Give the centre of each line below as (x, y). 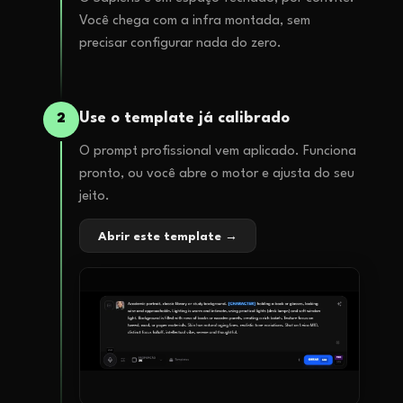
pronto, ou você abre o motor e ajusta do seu (217, 174)
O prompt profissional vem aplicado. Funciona (218, 151)
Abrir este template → (168, 237)
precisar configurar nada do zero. (180, 43)
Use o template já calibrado (184, 118)
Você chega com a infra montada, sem (195, 21)
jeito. (94, 196)
